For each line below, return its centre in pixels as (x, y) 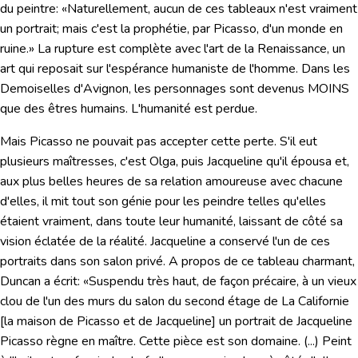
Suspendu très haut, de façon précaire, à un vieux (223, 282)
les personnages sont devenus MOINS (242, 89)
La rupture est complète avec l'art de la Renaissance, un (190, 49)
